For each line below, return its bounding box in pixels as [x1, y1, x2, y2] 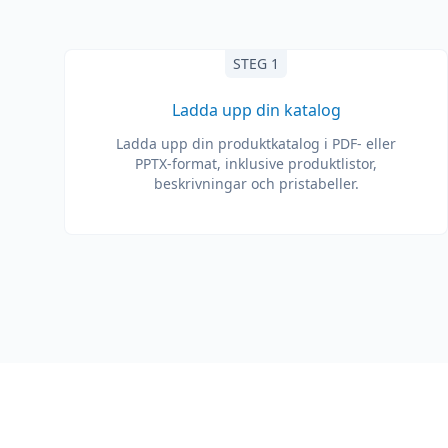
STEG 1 [233, 54, 279, 73]
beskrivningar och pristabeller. [153, 174, 359, 193]
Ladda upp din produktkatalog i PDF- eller [116, 134, 396, 153]
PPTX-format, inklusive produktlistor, [135, 154, 377, 173]
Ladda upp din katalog [171, 99, 341, 121]
